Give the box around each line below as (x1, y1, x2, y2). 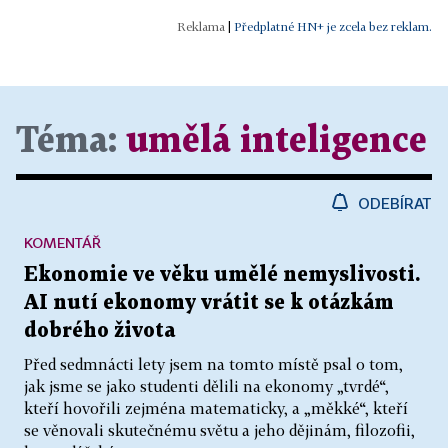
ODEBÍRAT (358, 193, 432, 212)
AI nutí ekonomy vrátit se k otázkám (24, 292, 394, 313)
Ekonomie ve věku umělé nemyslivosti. (24, 264, 420, 285)
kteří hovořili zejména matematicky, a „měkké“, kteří (24, 398, 408, 417)
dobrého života (24, 320, 175, 341)
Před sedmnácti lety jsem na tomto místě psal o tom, (24, 354, 403, 373)
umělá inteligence (126, 124, 427, 158)
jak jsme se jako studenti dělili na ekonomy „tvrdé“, (24, 376, 389, 395)
